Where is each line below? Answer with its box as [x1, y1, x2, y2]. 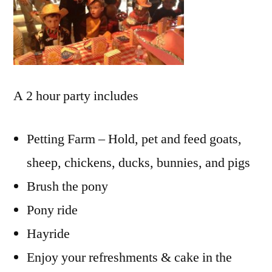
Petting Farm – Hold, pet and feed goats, [27, 131, 242, 148]
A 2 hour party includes [13, 87, 138, 105]
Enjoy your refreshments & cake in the [27, 249, 232, 267]
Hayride [27, 225, 70, 243]
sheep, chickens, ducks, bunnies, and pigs [27, 154, 250, 172]
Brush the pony [27, 178, 108, 195]
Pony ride [27, 202, 78, 219]
